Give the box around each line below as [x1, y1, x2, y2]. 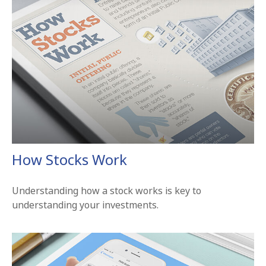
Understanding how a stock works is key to [12, 183, 201, 197]
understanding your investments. [12, 198, 159, 211]
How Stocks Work [12, 149, 127, 169]
